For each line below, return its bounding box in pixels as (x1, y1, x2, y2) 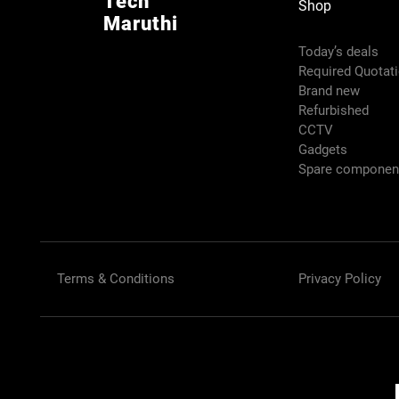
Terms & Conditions (57, 270, 175, 287)
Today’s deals (298, 43, 383, 60)
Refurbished (298, 102, 373, 118)
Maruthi (103, 12, 178, 35)
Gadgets (298, 141, 352, 158)
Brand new (298, 82, 364, 99)
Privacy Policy (298, 270, 382, 287)
